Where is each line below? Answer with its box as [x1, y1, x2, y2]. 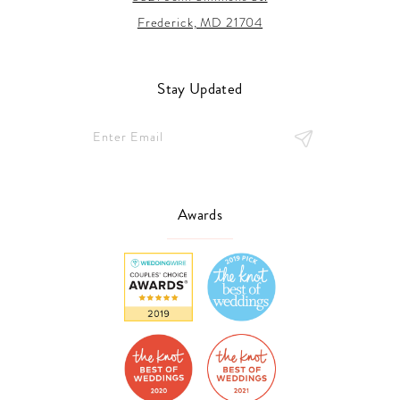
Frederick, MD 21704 [137, 13, 263, 32]
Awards [177, 204, 222, 226]
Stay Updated [157, 77, 243, 100]
